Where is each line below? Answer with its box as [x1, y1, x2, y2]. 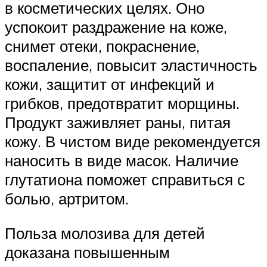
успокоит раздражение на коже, [5, 17, 227, 36]
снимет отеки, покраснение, [5, 36, 200, 55]
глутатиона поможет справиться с [5, 169, 245, 189]
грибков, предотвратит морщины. [5, 93, 240, 113]
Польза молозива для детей [5, 223, 205, 243]
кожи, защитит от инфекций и [5, 74, 215, 94]
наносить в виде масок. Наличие [5, 150, 238, 170]
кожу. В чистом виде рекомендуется [5, 131, 260, 151]
